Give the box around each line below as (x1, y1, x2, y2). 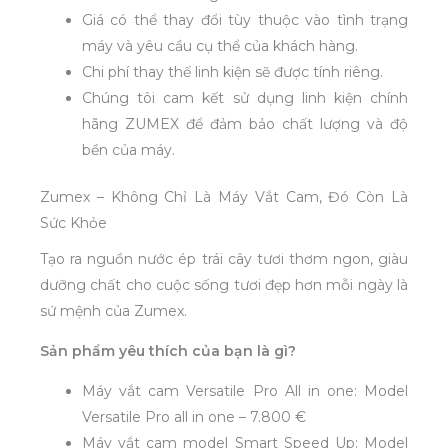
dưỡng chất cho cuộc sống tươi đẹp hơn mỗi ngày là (40, 276, 408, 295)
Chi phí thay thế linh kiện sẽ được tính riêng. (82, 63, 383, 82)
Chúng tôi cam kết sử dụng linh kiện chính (82, 89, 408, 108)
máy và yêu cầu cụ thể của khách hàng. (82, 37, 358, 56)
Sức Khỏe (40, 214, 107, 233)
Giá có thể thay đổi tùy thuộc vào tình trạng (82, 11, 408, 30)
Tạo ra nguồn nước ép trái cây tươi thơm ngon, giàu (40, 250, 408, 269)
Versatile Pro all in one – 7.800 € (82, 408, 306, 427)
